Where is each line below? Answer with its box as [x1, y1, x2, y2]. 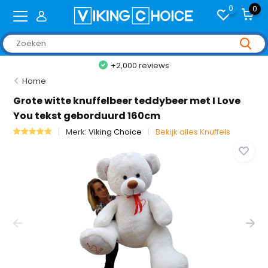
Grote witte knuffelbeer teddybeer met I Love [13, 94, 241, 108]
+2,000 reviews [111, 60, 170, 71]
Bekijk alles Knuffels [156, 126, 231, 138]
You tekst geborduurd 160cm [13, 109, 161, 123]
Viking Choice [89, 126, 142, 138]
